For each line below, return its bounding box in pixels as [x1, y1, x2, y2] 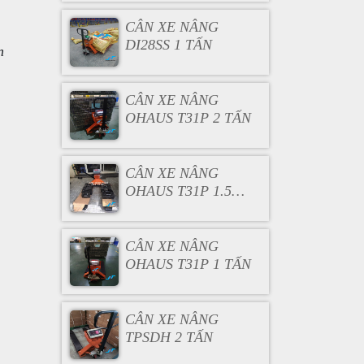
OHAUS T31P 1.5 [124, 183, 232, 199]
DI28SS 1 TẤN [124, 37, 212, 53]
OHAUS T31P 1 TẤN [124, 256, 251, 272]
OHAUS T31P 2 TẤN [124, 110, 251, 126]
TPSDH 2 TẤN [124, 329, 213, 345]
